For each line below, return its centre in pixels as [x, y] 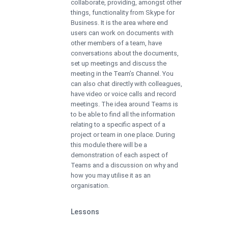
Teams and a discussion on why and [124, 165]
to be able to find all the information [123, 114]
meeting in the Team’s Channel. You [122, 73]
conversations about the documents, [125, 53]
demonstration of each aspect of [119, 155]
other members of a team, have [116, 43]
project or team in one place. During [123, 134]
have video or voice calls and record [123, 94]
